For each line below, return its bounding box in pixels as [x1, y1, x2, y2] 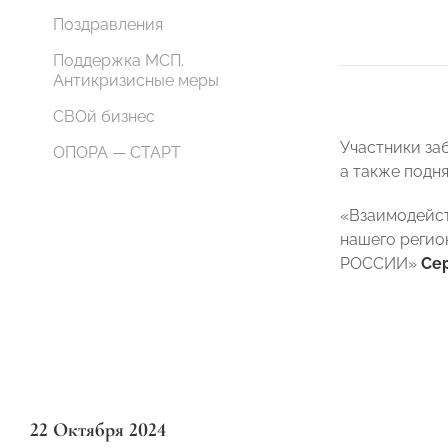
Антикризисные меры [53, 71, 219, 90]
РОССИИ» [340, 254, 421, 273]
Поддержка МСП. [53, 51, 184, 70]
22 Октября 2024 [30, 418, 166, 442]
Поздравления [53, 15, 163, 34]
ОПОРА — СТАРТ [53, 143, 181, 162]
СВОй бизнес [53, 107, 155, 126]
